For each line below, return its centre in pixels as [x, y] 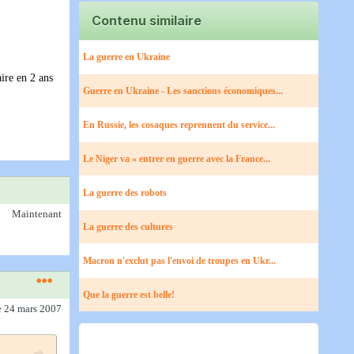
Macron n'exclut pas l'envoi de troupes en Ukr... [179, 261]
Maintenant [37, 214]
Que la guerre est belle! [129, 295]
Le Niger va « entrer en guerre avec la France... [177, 159]
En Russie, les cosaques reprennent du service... [179, 125]
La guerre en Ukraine [126, 57]
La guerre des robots [125, 193]
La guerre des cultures [128, 227]
